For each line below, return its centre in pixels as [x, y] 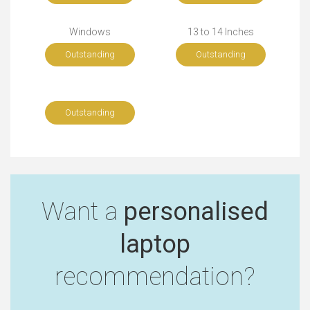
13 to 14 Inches [220, 32]
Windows [90, 32]
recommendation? [155, 277]
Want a [83, 212]
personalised [196, 212]
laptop [155, 244]
